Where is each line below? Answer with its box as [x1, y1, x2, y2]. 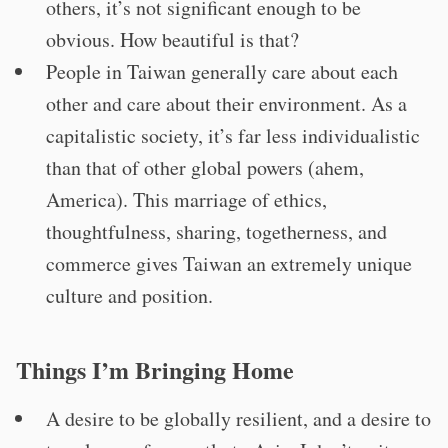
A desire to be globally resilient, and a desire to [46, 405, 431, 432]
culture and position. [46, 282, 213, 309]
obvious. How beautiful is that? [46, 26, 299, 53]
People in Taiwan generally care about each [46, 58, 398, 85]
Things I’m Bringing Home [16, 352, 294, 387]
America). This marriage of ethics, [46, 186, 327, 213]
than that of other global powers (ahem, [46, 154, 364, 181]
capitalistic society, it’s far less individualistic [46, 122, 420, 149]
